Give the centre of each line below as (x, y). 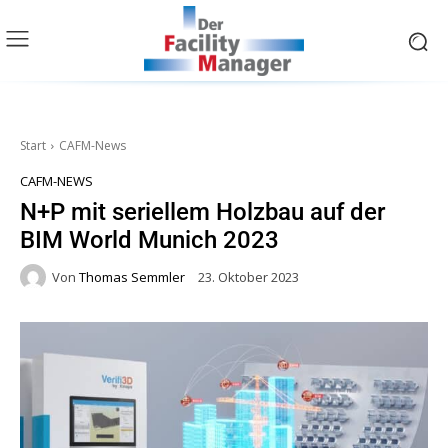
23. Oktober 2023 (248, 277)
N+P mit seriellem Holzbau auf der (202, 212)
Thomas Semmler (132, 276)
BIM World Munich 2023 (149, 240)
